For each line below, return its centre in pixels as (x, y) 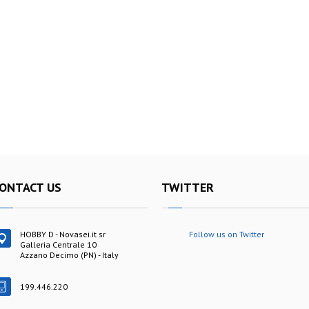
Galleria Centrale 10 (58, 244)
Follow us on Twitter (227, 234)
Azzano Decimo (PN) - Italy (69, 255)
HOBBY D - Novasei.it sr (63, 234)
